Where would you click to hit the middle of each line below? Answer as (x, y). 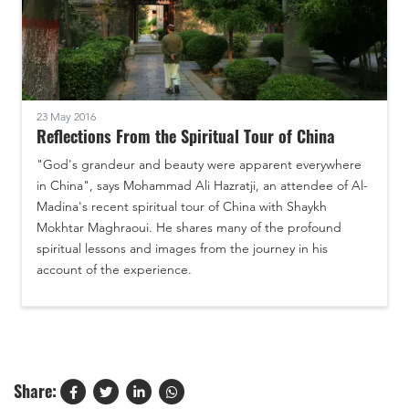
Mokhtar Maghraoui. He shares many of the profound (189, 227)
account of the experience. (114, 269)
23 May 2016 (66, 116)
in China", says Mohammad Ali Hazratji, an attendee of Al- (202, 185)
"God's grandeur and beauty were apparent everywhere (199, 164)
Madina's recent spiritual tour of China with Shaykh (182, 206)
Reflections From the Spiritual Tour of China (186, 136)
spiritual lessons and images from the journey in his (182, 248)
